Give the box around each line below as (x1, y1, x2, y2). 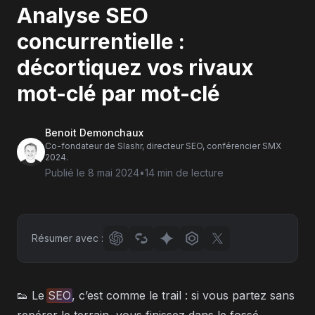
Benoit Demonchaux (45, 127, 143, 139)
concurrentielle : (17, 29, 185, 54)
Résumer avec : (32, 232, 103, 244)
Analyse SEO (17, 3, 148, 28)
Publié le (45, 167, 85, 179)
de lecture (173, 167, 224, 179)
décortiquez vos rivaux (17, 55, 253, 80)
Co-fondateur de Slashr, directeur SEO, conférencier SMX (45, 141, 281, 151)
